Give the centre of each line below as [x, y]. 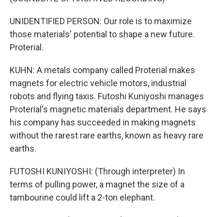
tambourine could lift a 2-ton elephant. [82, 197]
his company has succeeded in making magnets [103, 122]
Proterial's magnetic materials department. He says [108, 109]
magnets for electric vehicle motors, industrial [98, 83]
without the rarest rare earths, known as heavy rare [107, 135]
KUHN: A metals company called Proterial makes [102, 70]
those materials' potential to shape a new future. [102, 34]
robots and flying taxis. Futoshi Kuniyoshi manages [107, 96]
